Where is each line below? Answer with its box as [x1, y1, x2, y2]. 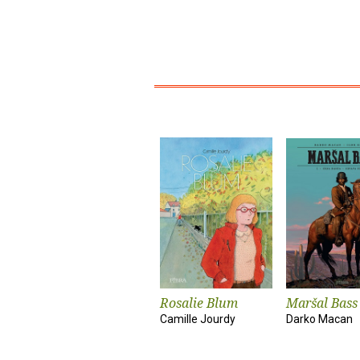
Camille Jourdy [160, 313, 235, 325]
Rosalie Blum [160, 294, 238, 312]
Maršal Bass [286, 294, 358, 312]
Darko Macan [286, 313, 353, 325]
